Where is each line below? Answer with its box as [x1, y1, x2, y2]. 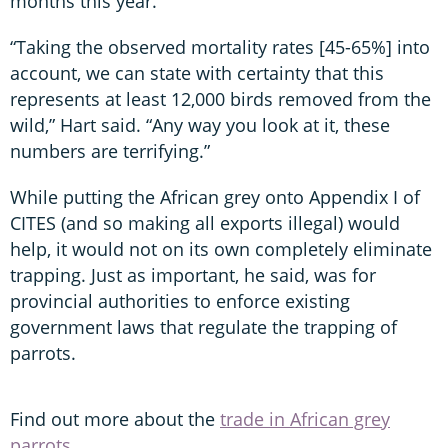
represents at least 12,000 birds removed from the [10, 86, 431, 111]
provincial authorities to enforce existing [10, 288, 350, 313]
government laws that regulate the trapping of [10, 314, 397, 339]
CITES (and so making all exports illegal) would [10, 210, 400, 235]
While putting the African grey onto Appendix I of [10, 184, 420, 209]
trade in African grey [220, 406, 390, 431]
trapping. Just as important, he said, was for [10, 262, 376, 287]
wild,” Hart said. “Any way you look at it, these [10, 112, 390, 137]
